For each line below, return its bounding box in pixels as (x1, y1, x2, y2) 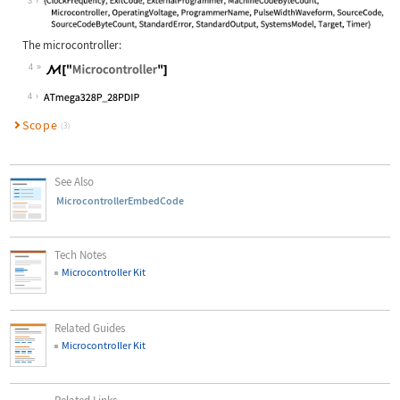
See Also (54, 174, 95, 190)
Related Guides (54, 320, 126, 336)
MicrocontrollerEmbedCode (55, 193, 184, 207)
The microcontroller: (21, 37, 121, 54)
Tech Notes (54, 247, 107, 263)
